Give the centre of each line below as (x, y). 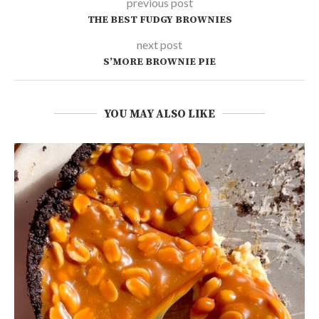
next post (159, 44)
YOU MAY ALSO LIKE (159, 114)
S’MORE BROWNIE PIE (159, 62)
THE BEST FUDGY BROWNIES (159, 20)
